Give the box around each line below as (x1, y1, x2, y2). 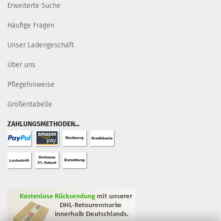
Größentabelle (7, 100, 52, 109)
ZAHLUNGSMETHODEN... (7, 120, 79, 128)
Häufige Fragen (7, 21, 54, 30)
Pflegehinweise (7, 80, 55, 89)
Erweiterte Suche (7, 1, 61, 10)
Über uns (7, 61, 36, 69)
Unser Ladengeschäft (7, 41, 74, 49)
